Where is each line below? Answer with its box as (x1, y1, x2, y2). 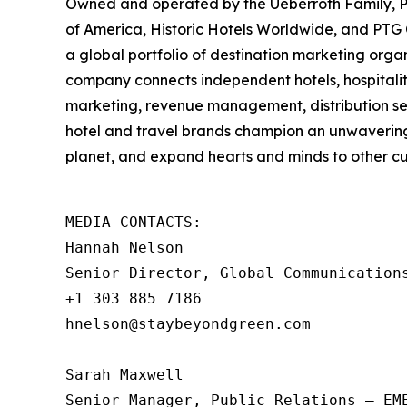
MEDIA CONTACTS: (65, 213, 202, 231)
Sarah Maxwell (65, 366, 184, 383)
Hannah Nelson (65, 239, 211, 256)
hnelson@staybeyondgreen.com (65, 315, 338, 333)
